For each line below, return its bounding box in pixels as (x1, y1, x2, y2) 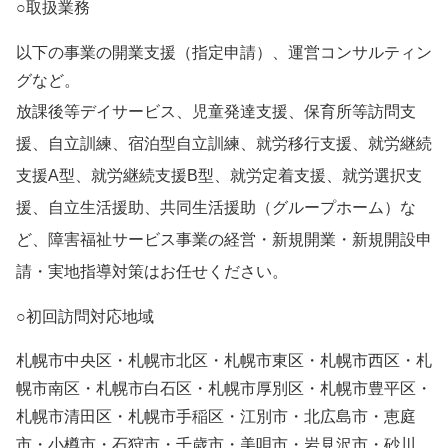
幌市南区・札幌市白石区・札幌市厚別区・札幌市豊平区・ (16, 380, 432, 397)
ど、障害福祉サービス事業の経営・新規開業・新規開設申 (16, 231, 432, 248)
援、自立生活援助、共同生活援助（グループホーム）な (16, 199, 416, 216)
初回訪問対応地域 (26, 308, 154, 325)
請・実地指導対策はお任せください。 (16, 263, 288, 280)
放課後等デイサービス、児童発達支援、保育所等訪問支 (16, 103, 416, 120)
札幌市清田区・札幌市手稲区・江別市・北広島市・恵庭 (16, 408, 416, 425)
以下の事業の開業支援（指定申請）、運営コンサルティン (16, 44, 432, 61)
